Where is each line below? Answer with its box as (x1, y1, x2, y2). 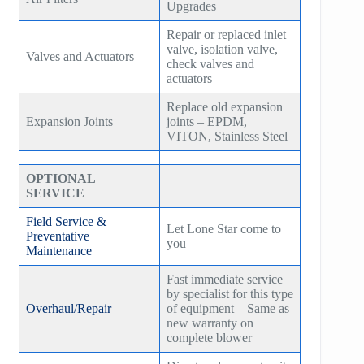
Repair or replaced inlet (167, 27, 287, 41)
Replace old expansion (167, 99, 284, 114)
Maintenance (26, 243, 93, 258)
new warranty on (167, 315, 254, 330)
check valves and (167, 56, 255, 71)
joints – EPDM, (167, 114, 248, 128)
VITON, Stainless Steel (167, 128, 288, 143)
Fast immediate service (167, 271, 284, 286)
